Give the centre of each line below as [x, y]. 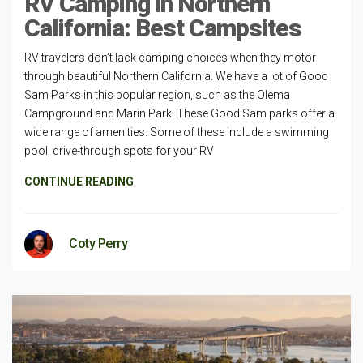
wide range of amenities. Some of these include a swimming [177, 132]
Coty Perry [98, 243]
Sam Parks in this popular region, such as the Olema [157, 95]
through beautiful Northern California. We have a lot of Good [176, 76]
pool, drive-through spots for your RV [119, 151]
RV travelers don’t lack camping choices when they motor [170, 58]
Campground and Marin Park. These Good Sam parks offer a [179, 113]
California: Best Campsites [163, 28]
